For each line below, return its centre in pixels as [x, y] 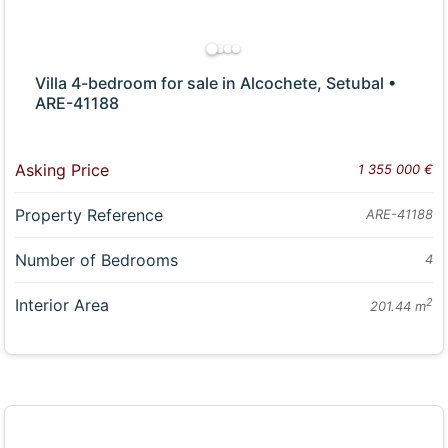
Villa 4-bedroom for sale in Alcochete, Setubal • [216, 82]
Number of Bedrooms [97, 259]
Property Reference [89, 214]
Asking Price [62, 169]
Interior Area [62, 304]
